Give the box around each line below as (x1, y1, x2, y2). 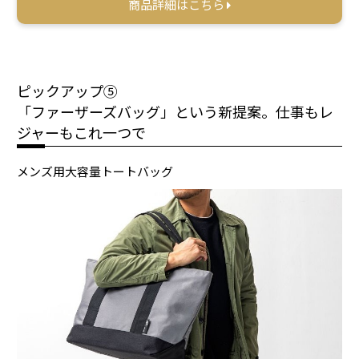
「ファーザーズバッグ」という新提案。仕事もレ (17, 100, 334, 122)
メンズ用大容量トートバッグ (17, 162, 174, 179)
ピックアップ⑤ (17, 79, 119, 101)
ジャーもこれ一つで (17, 121, 147, 143)
